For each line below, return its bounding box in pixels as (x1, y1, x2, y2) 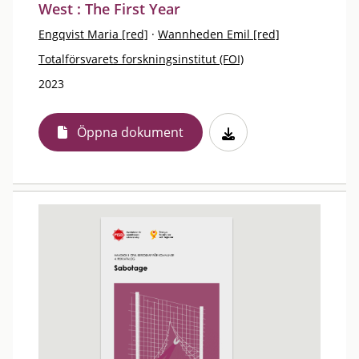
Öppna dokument (77, 123, 184, 141)
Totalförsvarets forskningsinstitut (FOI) (38, 51, 244, 67)
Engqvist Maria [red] (38, 26, 148, 42)
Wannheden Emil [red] (158, 26, 280, 42)
